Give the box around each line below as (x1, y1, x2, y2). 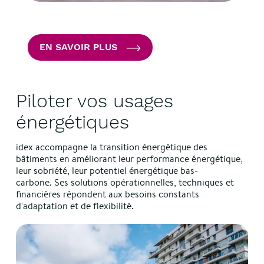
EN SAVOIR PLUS (39, 41, 117, 53)
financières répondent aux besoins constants (15, 187, 199, 200)
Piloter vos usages (15, 89, 173, 112)
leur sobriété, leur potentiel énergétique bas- (15, 164, 198, 177)
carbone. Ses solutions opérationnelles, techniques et (15, 176, 234, 189)
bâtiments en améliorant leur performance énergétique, (15, 152, 243, 165)
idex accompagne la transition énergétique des (15, 140, 207, 153)
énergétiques (15, 110, 129, 133)
